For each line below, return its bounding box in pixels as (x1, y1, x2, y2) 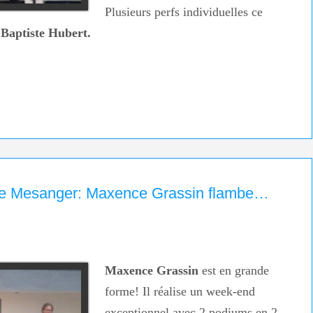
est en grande (198, 263, 269, 278)
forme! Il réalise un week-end (104, 284, 255, 299)
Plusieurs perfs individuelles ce (104, 5, 263, 20)
